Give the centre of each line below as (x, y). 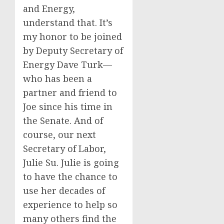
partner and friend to (70, 92)
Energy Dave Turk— (67, 64)
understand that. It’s (68, 22)
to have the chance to (70, 176)
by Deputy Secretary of (73, 50)
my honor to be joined (72, 36)
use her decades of (64, 190)
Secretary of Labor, (64, 148)
